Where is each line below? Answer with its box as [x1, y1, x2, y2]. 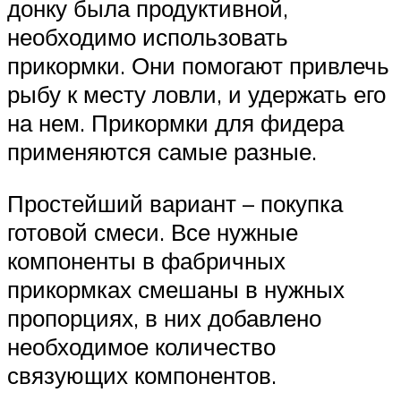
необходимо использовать [7, 22, 288, 52]
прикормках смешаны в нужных [7, 274, 345, 303]
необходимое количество [7, 331, 276, 361]
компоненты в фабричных [7, 245, 286, 275]
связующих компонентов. [7, 360, 277, 389]
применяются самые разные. [7, 137, 317, 166]
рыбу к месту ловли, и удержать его [7, 80, 386, 109]
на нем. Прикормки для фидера [7, 108, 344, 138]
